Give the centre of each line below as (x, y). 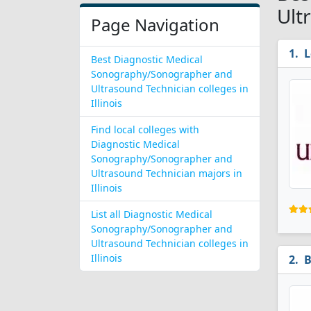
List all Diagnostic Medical (152, 214)
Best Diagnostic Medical (147, 59)
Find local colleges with (145, 129)
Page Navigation (155, 25)
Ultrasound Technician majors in (167, 173)
